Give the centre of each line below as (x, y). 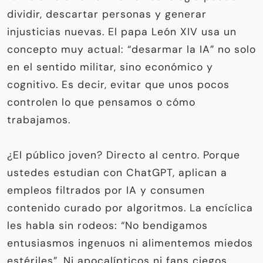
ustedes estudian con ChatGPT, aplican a (117, 173)
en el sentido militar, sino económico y (110, 67)
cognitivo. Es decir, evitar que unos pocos (118, 85)
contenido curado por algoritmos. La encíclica (130, 208)
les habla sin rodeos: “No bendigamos (107, 226)
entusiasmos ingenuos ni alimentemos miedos (130, 243)
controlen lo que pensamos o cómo (101, 102)
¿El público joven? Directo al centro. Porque (124, 155)
